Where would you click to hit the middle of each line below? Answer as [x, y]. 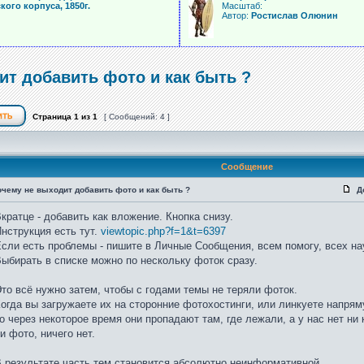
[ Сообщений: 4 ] [137, 117]
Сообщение [247, 167]
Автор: [236, 15]
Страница [52, 117]
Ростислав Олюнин [295, 15]
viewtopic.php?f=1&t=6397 [163, 231]
